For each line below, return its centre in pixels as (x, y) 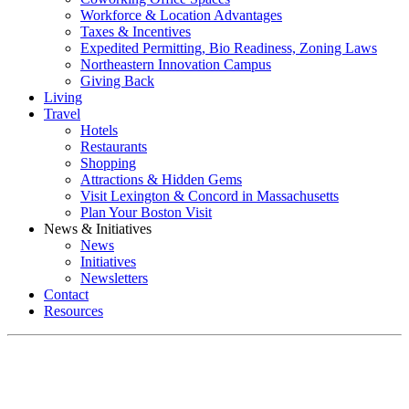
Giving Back (117, 81)
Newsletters (114, 278)
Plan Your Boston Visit (146, 213)
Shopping (108, 163)
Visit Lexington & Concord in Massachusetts (210, 196)
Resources (73, 311)
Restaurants (114, 147)
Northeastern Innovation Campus (176, 65)
